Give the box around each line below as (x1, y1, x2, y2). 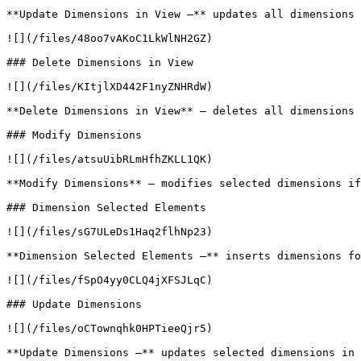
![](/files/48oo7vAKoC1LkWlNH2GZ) (6, 32, 213, 44)
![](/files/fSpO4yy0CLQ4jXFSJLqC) (6, 274, 213, 286)
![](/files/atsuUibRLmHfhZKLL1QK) (6, 153, 213, 165)
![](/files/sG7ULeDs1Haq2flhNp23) (6, 226, 213, 238)
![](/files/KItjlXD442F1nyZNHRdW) (6, 81, 213, 93)
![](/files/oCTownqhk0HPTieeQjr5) (6, 322, 213, 334)
